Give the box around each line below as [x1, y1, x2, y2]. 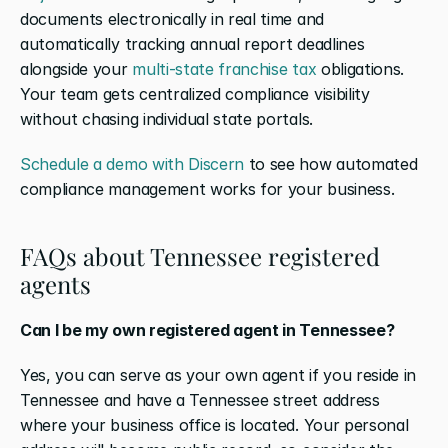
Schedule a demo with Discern [20, 153, 245, 174]
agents [20, 267, 91, 300]
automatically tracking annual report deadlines [20, 33, 365, 54]
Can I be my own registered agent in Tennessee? [20, 319, 395, 340]
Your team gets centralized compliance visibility [20, 83, 370, 104]
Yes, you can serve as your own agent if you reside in [20, 364, 417, 385]
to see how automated [244, 153, 418, 174]
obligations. [316, 58, 405, 79]
